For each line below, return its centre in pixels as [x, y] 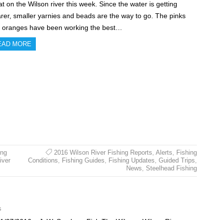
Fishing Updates [131, 161]
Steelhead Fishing [171, 168]
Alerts [164, 153]
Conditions [43, 161]
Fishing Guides [83, 161]
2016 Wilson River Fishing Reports [103, 153]
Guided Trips [177, 161]
